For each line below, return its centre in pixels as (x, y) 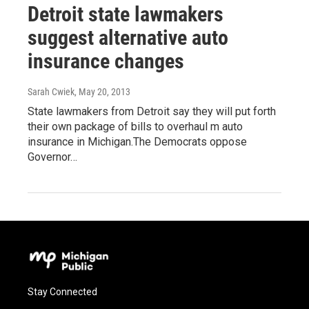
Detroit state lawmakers (126, 14)
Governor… (52, 157)
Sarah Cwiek (51, 91)
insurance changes (106, 61)
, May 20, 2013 (102, 91)
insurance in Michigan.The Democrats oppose (137, 141)
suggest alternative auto (128, 37)
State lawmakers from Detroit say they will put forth (152, 111)
